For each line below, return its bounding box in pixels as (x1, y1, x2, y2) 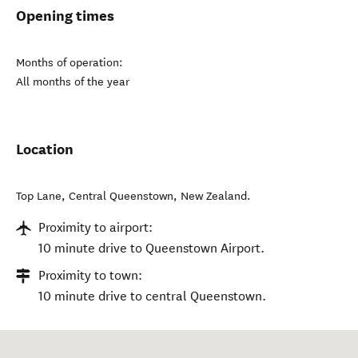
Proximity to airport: (38, 220, 153, 235)
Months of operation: (16, 56, 123, 70)
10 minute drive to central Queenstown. (38, 288, 266, 304)
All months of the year (16, 75, 129, 89)
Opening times (16, 6, 114, 25)
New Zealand (181, 189, 247, 203)
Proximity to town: (38, 268, 142, 283)
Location (16, 140, 74, 158)
